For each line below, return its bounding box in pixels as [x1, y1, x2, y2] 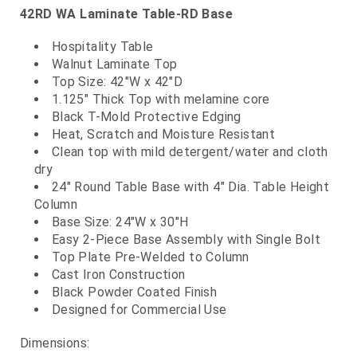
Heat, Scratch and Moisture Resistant [51, 127, 276, 143]
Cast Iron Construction [51, 267, 186, 283]
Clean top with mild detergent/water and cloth [51, 144, 328, 160]
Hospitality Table [51, 39, 154, 55]
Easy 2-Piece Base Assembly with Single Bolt [51, 232, 320, 248]
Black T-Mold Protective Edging [51, 109, 241, 125]
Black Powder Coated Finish [51, 284, 218, 300]
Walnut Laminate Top [51, 57, 178, 73]
